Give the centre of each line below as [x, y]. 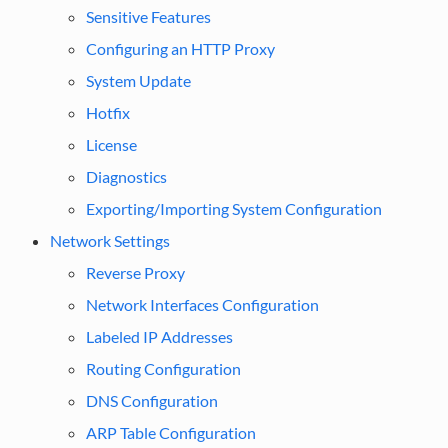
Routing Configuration [163, 368]
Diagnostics [126, 176]
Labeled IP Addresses [159, 336]
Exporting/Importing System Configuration [233, 208]
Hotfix [107, 112]
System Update [138, 80]
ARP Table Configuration [170, 432]
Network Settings [109, 240]
